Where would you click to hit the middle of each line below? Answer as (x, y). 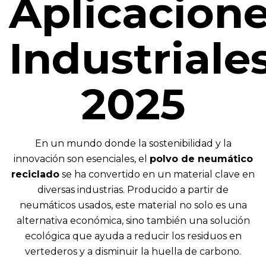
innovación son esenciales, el (81, 159)
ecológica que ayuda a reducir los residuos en (133, 236)
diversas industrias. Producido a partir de (133, 190)
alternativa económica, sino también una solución (133, 221)
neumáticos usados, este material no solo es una (133, 205)
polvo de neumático (201, 159)
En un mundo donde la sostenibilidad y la (133, 144)
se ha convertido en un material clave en (157, 175)
